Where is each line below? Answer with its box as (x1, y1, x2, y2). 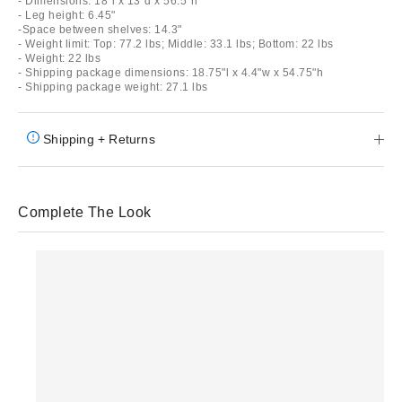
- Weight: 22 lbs (18, 51, 100, 65)
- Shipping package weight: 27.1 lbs (18, 80, 208, 93)
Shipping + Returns (39, 131, 155, 146)
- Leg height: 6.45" (18, 8, 116, 22)
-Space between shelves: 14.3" (18, 22, 182, 36)
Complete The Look (18, 204, 152, 220)
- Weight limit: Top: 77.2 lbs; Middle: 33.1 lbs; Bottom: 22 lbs (18, 37, 334, 50)
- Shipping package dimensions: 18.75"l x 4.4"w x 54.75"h (18, 66, 323, 79)
